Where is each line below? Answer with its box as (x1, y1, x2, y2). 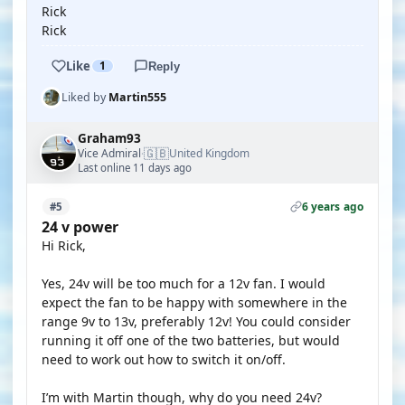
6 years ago (301, 199, 363, 214)
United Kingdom (169, 146, 250, 161)
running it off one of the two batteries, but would (42, 332, 340, 349)
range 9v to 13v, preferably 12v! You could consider (42, 313, 351, 330)
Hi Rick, (42, 237, 86, 254)
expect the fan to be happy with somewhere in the (42, 294, 347, 311)
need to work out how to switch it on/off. (42, 351, 286, 368)
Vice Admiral (78, 145, 141, 161)
